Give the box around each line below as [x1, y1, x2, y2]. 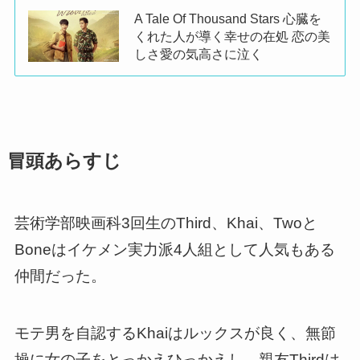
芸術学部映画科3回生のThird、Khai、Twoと [14, 215, 317, 232]
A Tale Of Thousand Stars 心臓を [134, 10, 322, 26]
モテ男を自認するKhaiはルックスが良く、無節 [14, 324, 336, 342]
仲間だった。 [14, 268, 106, 285]
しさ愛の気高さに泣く [134, 46, 264, 61]
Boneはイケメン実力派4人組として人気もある [14, 241, 335, 259]
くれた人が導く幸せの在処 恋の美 [134, 28, 331, 43]
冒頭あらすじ [6, 151, 121, 172]
